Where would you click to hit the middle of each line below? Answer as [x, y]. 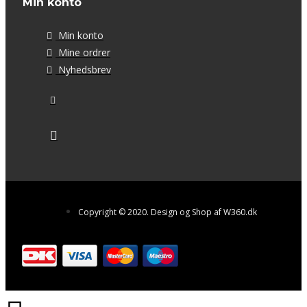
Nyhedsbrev [85, 70]
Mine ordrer [84, 53]
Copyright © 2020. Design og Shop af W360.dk [167, 212]
